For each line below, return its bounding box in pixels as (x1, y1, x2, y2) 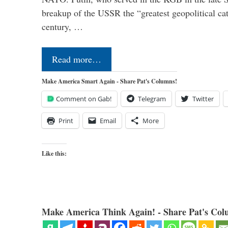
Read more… (52, 52, 101, 65)
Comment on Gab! (56, 94, 111, 103)
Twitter (192, 94, 214, 103)
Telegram (138, 94, 166, 103)
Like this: (42, 149, 67, 158)
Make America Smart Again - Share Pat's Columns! (42, 76, 177, 85)
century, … (42, 20, 83, 33)
